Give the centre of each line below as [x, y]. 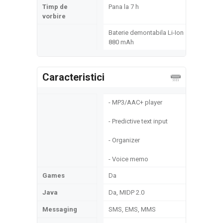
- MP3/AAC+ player [135, 102]
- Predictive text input [138, 121]
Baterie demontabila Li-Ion [146, 33]
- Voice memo [128, 159]
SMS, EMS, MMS [132, 209]
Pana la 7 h [124, 7]
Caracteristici [73, 77]
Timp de [55, 7]
